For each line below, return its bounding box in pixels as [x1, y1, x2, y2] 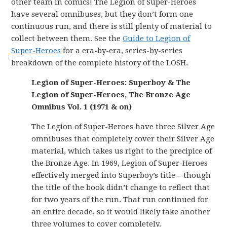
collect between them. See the [11, 34, 123, 43]
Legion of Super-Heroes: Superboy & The [31, 78, 191, 87]
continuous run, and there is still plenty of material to [11, 22, 212, 31]
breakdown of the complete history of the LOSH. [11, 58, 188, 67]
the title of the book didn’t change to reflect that [31, 183, 210, 192]
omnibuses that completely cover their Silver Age [31, 134, 215, 143]
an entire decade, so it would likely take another [31, 207, 211, 216]
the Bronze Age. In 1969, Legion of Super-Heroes [31, 159, 208, 168]
